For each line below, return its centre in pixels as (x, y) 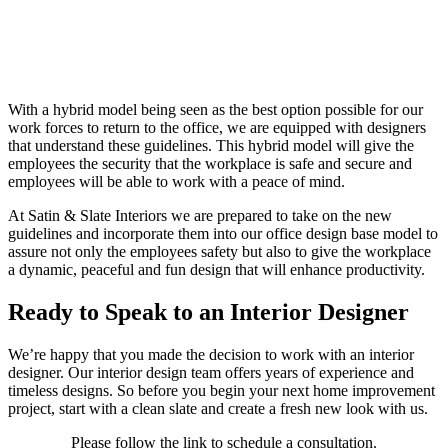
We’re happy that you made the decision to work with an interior (211, 354)
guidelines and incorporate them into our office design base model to (223, 233)
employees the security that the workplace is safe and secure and (210, 163)
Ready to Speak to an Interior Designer (208, 311)
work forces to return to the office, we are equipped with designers (217, 127)
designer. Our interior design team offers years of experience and (211, 372)
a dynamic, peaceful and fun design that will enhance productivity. (216, 269)
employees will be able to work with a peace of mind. (176, 181)
